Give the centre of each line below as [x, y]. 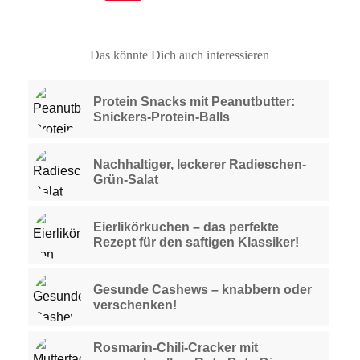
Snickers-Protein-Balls [161, 117]
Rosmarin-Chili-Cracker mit [175, 347]
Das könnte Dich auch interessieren [180, 55]
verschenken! [135, 305]
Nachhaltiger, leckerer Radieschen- [199, 164]
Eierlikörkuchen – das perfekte [186, 227]
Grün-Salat [125, 179]
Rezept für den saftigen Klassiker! [196, 242]
